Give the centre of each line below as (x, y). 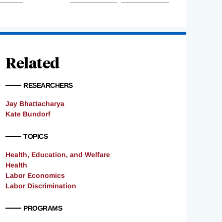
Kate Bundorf (28, 114)
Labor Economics (35, 176)
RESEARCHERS (48, 85)
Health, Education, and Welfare (58, 155)
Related (32, 62)
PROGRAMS (43, 208)
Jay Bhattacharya (35, 104)
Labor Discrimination (41, 186)
